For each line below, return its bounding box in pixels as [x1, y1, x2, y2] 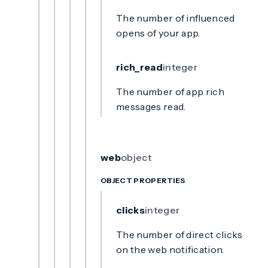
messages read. [116, 100, 186, 112]
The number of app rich [116, 86, 225, 98]
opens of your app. [116, 27, 200, 39]
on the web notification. [116, 243, 224, 255]
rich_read [116, 61, 163, 73]
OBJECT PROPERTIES [100, 176, 185, 185]
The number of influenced [116, 12, 235, 24]
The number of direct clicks [116, 229, 243, 240]
